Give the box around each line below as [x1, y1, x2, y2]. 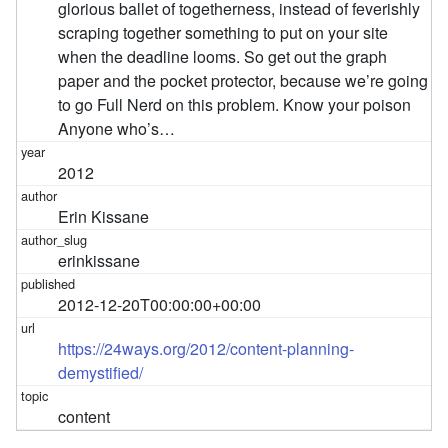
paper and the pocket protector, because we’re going [58, 68, 429, 92]
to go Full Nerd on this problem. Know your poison [58, 92, 412, 116]
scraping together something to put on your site [58, 20, 389, 44]
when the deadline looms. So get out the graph [58, 44, 388, 68]
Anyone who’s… [58, 116, 176, 140]
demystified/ [58, 360, 144, 384]
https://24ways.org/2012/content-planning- [58, 336, 355, 360]
